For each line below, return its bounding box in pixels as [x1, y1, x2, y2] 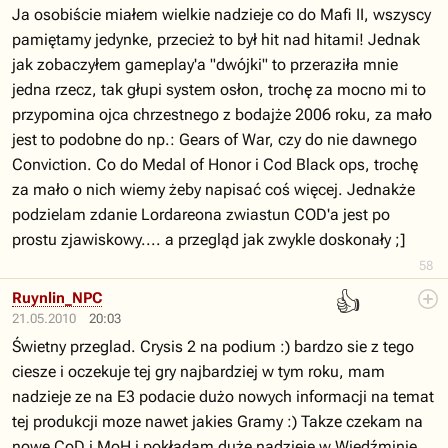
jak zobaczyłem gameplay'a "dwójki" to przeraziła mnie [12, 55, 398, 74]
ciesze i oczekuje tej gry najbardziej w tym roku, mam [12, 362, 385, 381]
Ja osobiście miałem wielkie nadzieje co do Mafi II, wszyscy [12, 5, 431, 24]
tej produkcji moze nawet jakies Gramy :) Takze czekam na [12, 412, 423, 431]
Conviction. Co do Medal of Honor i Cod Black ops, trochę [12, 155, 418, 174]
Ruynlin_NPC [12, 289, 102, 307]
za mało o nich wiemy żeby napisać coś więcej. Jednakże [12, 180, 415, 199]
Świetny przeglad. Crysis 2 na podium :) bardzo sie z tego [12, 337, 414, 356]
